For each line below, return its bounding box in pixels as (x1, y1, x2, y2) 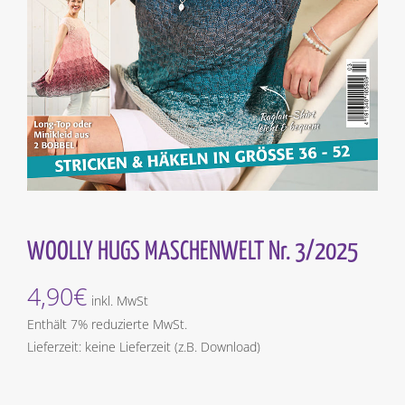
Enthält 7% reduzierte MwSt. (27, 315, 187, 333)
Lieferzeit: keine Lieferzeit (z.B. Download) (27, 337, 260, 355)
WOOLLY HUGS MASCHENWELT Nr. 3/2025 (27, 239, 358, 265)
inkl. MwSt (91, 291, 148, 309)
